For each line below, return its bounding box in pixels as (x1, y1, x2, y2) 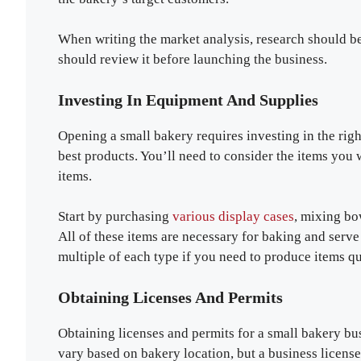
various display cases (172, 209, 294, 225)
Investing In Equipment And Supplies (58, 90, 318, 109)
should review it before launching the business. (58, 52, 327, 68)
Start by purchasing (58, 209, 172, 225)
